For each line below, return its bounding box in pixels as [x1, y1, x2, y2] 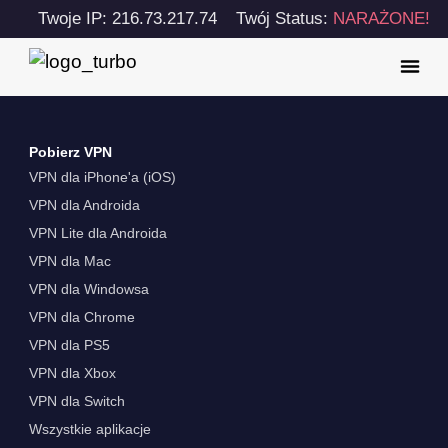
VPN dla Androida [28, 197, 140, 214]
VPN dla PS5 [28, 337, 110, 354]
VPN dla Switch [28, 393, 125, 410]
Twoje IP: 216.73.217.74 [37, 9, 217, 28]
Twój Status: [235, 9, 333, 28]
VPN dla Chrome [28, 309, 135, 326]
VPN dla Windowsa [28, 281, 149, 298]
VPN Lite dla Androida [28, 225, 167, 242]
